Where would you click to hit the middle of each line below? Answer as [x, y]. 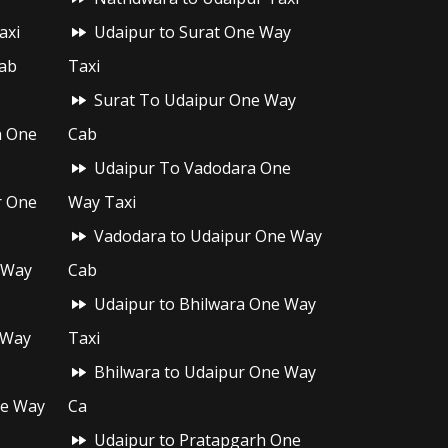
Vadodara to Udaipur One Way [208, 236]
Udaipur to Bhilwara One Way [205, 304]
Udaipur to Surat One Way [193, 32]
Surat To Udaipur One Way [195, 100]
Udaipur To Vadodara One [193, 168]
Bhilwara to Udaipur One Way [205, 372]
